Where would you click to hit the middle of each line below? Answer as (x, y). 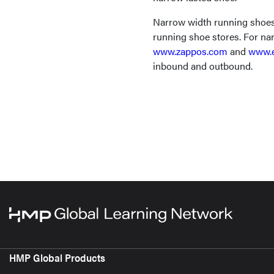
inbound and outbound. (203, 66)
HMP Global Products (57, 258)
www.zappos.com (190, 51)
